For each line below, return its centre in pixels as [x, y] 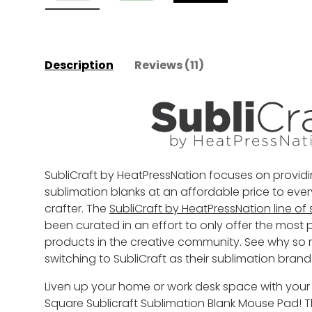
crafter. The [77, 208]
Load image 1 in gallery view [146, 18]
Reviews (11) [169, 65]
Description [79, 65]
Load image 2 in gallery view [211, 18]
